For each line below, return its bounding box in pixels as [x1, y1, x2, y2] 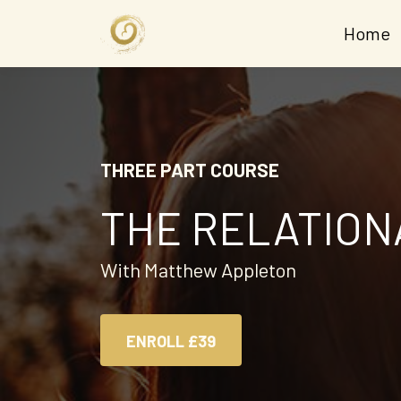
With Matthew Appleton [100, 258, 296, 281]
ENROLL [126, 331, 184, 352]
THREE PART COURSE [100, 158, 279, 181]
